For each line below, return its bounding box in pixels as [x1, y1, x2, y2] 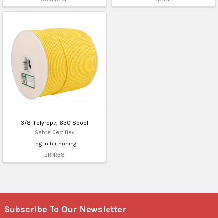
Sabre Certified [34, 128, 75, 136]
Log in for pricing [33, 140, 76, 147]
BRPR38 [44, 151, 65, 158]
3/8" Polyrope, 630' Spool [21, 119, 88, 126]
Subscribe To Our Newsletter [4, 203, 126, 215]
